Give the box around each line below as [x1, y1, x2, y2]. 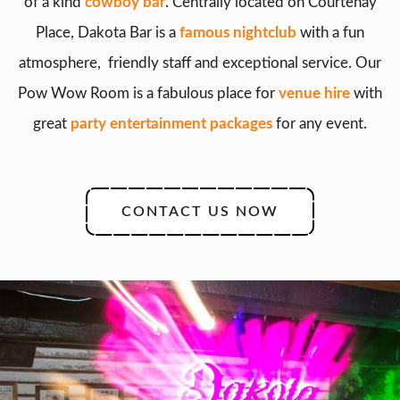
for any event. [272, 115, 367, 131]
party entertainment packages [71, 115, 272, 131]
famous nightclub [179, 24, 296, 40]
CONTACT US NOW [121, 204, 279, 219]
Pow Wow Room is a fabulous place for [18, 85, 279, 101]
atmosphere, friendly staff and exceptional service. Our [19, 54, 381, 71]
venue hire [279, 85, 350, 101]
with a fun [296, 24, 364, 40]
